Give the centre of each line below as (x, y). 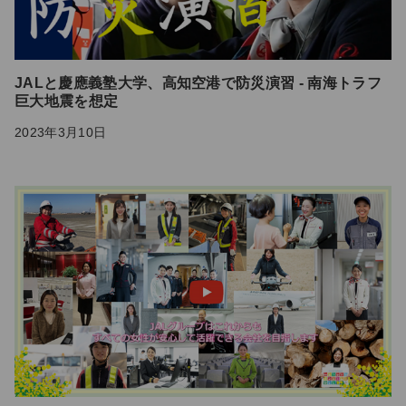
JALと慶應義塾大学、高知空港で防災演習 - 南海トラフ (198, 83)
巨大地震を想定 (67, 101)
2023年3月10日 (61, 133)
